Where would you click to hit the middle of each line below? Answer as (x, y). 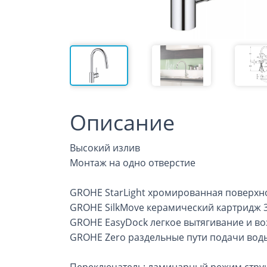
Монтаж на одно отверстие (133, 163)
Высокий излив (105, 148)
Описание (122, 122)
